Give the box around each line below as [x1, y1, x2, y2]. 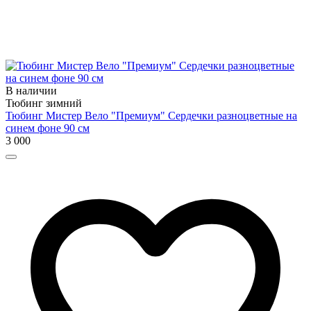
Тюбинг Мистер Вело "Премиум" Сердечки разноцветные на [6, 109, 297, 121]
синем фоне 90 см [6, 121, 90, 134]
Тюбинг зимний [6, 96, 82, 109]
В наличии [6, 84, 57, 96]
